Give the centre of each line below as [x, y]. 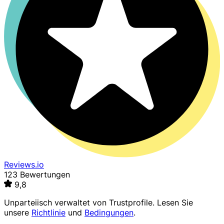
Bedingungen [109, 213]
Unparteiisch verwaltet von [56, 203]
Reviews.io [24, 165]
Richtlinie [48, 213]
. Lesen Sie [173, 203]
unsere [18, 213]
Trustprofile [131, 203]
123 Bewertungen [37, 175]
